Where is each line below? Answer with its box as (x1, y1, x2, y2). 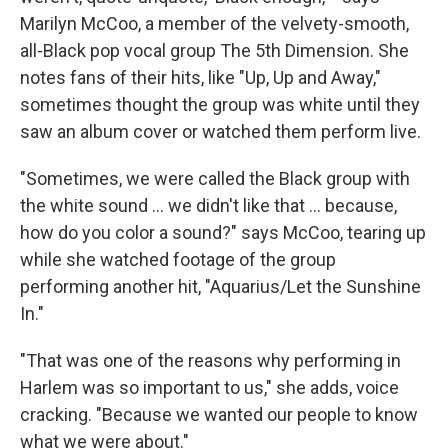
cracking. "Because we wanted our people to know (20, 404, 418, 426)
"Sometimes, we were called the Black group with (20, 168, 410, 190)
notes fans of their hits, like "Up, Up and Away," (20, 67, 381, 89)
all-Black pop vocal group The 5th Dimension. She (20, 40, 409, 62)
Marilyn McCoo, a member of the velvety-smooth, (20, 13, 409, 35)
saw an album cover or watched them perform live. (20, 121, 421, 143)
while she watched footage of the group (20, 249, 336, 271)
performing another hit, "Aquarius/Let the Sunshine (20, 276, 421, 298)
